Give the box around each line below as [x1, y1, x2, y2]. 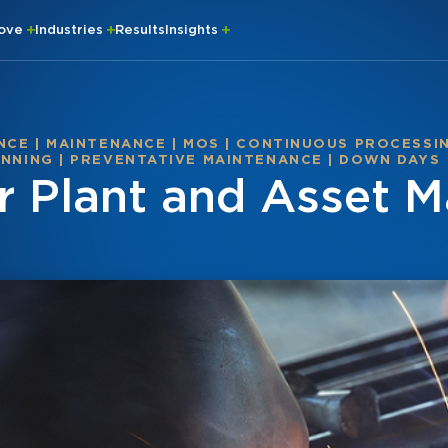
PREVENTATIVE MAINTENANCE [70, 152, 323, 167]
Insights [165, 22, 222, 37]
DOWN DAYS [339, 152, 441, 167]
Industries [35, 22, 107, 37]
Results [115, 22, 165, 37]
